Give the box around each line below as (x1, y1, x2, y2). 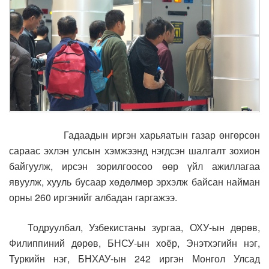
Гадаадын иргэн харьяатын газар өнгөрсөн (9, 127, 260, 142)
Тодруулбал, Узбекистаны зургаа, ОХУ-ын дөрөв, (9, 220, 260, 234)
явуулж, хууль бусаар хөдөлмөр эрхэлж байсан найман (9, 174, 260, 189)
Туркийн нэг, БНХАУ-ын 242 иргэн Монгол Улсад (9, 251, 260, 265)
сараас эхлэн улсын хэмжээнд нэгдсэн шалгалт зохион (9, 143, 260, 157)
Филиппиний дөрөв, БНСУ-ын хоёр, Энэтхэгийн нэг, (9, 235, 260, 250)
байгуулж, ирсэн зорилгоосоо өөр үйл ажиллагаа (9, 159, 260, 173)
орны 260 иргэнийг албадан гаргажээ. (9, 190, 177, 204)
